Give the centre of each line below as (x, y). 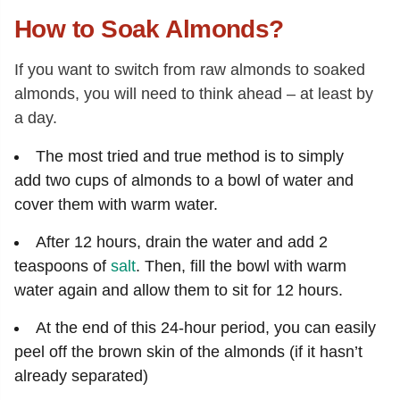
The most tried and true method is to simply (190, 156)
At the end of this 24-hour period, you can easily (206, 328)
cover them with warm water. (116, 204)
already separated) (81, 376)
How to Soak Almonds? (149, 29)
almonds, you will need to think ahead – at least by (194, 94)
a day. (36, 118)
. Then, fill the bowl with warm (241, 266)
